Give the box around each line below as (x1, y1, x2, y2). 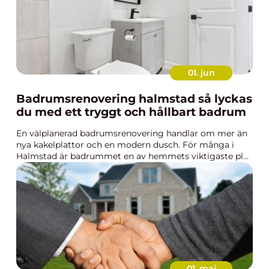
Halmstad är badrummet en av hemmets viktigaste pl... (16, 151, 249, 162)
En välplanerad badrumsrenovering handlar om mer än (16, 128, 247, 139)
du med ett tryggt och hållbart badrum (16, 105, 246, 119)
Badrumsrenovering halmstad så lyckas (16, 92, 198, 106)
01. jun (187, 67, 215, 78)
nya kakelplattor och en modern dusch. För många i (16, 139, 234, 150)
